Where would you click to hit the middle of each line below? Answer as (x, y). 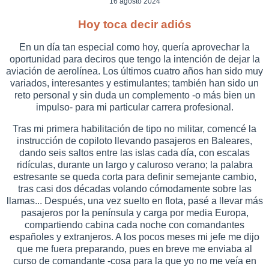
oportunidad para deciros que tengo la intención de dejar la (134, 59)
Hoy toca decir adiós (134, 24)
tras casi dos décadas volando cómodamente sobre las (134, 189)
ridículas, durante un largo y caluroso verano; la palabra (134, 165)
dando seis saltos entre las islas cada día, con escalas (134, 153)
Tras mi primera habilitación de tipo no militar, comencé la (134, 129)
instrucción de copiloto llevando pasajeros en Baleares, (134, 141)
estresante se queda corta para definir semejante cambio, (134, 177)
